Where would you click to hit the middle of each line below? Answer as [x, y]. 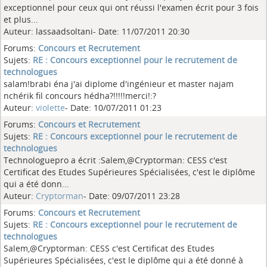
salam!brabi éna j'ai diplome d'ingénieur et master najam [119, 84]
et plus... [21, 19]
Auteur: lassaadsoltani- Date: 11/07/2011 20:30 [97, 31]
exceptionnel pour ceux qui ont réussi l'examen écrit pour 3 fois [131, 7]
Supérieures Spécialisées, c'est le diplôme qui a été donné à [123, 260]
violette [50, 108]
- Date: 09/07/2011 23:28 [132, 196]
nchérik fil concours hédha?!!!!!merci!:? [80, 96]
